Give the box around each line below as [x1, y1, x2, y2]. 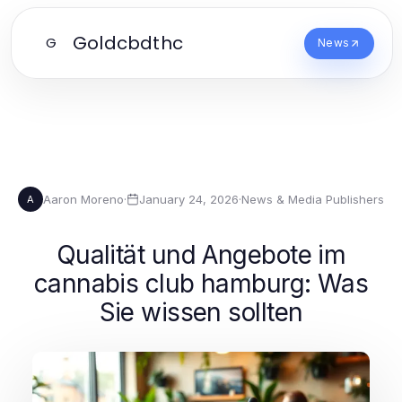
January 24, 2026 [139, 191, 239, 206]
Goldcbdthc [73, 31, 183, 56]
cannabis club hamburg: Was [33, 268, 369, 299]
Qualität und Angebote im [56, 240, 346, 270]
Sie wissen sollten [99, 297, 303, 328]
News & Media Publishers [241, 191, 384, 206]
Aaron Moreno [43, 191, 124, 206]
